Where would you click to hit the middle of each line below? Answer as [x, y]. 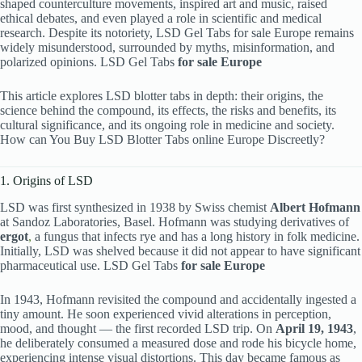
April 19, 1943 [314, 328]
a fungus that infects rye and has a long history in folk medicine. [196, 236]
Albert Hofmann [315, 207]
